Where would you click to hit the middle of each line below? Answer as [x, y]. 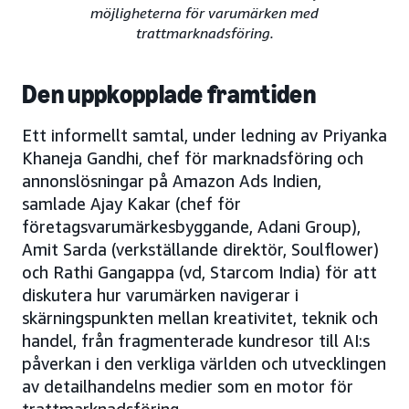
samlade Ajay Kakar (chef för [131, 204]
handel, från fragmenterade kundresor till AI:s [196, 341]
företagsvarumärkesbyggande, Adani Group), [191, 227]
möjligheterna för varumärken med [204, 13]
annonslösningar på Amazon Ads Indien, [172, 181]
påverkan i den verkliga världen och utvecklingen [204, 364]
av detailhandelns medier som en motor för [188, 387]
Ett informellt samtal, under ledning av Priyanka [204, 136]
